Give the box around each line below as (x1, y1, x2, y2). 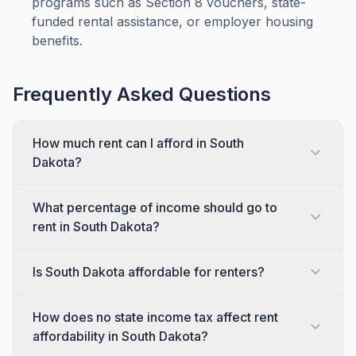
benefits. (32, 33, 83, 48)
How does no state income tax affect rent (33, 309, 278, 325)
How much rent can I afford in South (33, 135, 244, 151)
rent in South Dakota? (33, 219, 160, 234)
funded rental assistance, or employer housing (32, 14, 313, 29)
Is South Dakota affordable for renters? (33, 264, 265, 280)
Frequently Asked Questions (13, 83, 271, 106)
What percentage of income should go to (33, 199, 277, 215)
